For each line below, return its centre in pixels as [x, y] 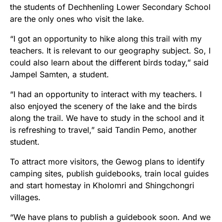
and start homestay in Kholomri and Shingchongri [102, 185]
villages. [25, 197]
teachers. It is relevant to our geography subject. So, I [110, 51]
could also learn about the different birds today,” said [109, 62]
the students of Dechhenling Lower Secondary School [110, 7]
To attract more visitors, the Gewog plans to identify [107, 162]
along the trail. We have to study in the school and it [107, 118]
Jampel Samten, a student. [59, 74]
